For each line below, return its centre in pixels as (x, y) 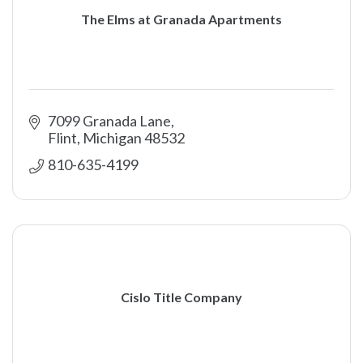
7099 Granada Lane (109, 121)
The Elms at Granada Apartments (181, 19)
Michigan (112, 138)
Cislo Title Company (181, 297)
